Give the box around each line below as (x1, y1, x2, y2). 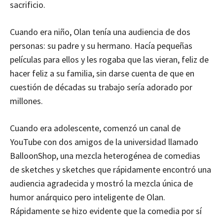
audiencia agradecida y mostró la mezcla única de (10, 177, 193, 189)
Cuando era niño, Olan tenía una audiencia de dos (10, 26, 190, 37)
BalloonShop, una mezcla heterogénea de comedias (10, 149, 200, 161)
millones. (10, 95, 43, 107)
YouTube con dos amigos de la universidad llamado (10, 136, 198, 147)
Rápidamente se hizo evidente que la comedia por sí (10, 205, 202, 217)
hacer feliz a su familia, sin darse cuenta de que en (10, 67, 194, 79)
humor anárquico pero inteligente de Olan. (10, 191, 165, 203)
